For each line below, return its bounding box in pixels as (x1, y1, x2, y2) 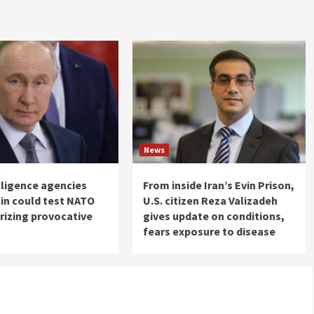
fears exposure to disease (142, 224, 275, 238)
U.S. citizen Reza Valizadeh (142, 193, 278, 207)
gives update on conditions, (142, 208, 285, 223)
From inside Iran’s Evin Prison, (142, 177, 294, 192)
